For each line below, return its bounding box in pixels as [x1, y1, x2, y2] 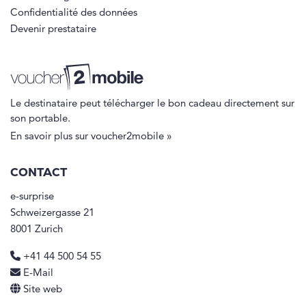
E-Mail [23, 268, 53, 279]
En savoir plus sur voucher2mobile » [10, 131, 172, 142]
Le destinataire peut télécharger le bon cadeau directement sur [10, 98, 294, 109]
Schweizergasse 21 [10, 208, 94, 219]
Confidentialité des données [10, 8, 137, 19]
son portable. [10, 113, 70, 124]
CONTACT [10, 167, 67, 179]
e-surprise [10, 191, 54, 202]
